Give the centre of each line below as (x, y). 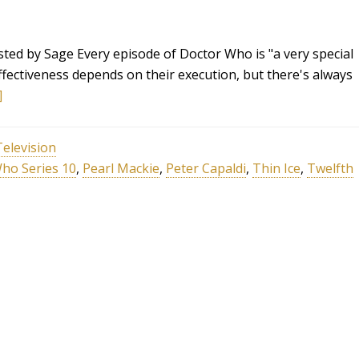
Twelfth (330, 168)
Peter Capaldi (206, 168)
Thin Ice (276, 168)
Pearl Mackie (121, 168)
